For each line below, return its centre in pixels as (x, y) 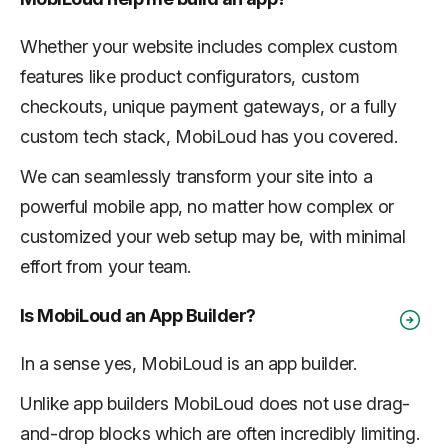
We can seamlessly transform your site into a (196, 176)
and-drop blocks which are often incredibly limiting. (220, 433)
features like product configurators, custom (190, 76)
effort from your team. (106, 266)
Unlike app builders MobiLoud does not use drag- (215, 403)
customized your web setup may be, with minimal (213, 236)
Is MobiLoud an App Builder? (138, 315)
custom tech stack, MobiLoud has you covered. (209, 136)
